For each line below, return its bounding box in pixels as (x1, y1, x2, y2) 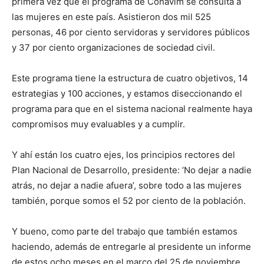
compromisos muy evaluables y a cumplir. (12, 118, 185, 130)
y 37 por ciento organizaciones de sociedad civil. (12, 42, 215, 54)
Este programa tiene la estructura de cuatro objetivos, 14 (12, 72, 248, 84)
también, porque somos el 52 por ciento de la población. (12, 195, 246, 207)
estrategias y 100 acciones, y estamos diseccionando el (12, 88, 242, 100)
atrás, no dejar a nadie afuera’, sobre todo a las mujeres (12, 180, 242, 192)
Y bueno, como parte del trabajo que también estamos (12, 226, 237, 237)
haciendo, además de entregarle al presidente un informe (12, 241, 251, 253)
